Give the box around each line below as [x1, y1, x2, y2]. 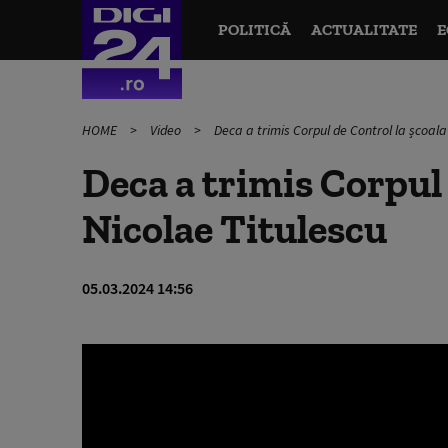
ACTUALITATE [310, 20, 417, 39]
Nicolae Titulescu [82, 205, 387, 253]
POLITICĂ [217, 20, 291, 39]
